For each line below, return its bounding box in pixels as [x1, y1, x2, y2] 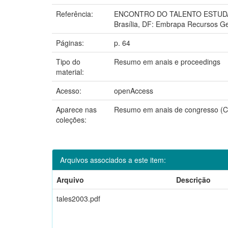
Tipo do [56, 56, 80, 67]
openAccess [114, 85, 153, 96]
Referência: [56, 8, 95, 19]
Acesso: [56, 85, 83, 96]
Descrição [176, 174, 211, 185]
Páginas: [56, 37, 86, 48]
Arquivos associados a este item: [60, 154, 166, 165]
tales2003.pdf [56, 193, 100, 204]
